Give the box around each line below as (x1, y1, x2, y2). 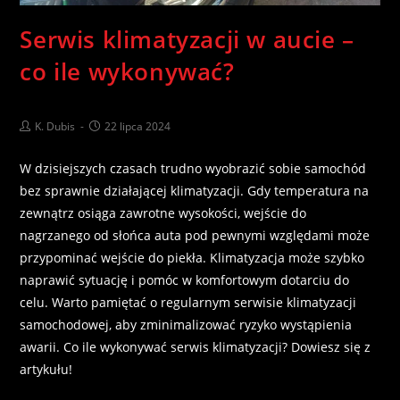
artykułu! (20, 360, 73, 378)
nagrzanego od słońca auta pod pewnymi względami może (20, 226, 371, 244)
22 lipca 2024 (104, 118, 171, 134)
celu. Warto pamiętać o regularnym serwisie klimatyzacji (20, 293, 357, 311)
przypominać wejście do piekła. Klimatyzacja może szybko (20, 248, 365, 266)
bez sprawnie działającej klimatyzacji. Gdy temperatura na (20, 181, 370, 199)
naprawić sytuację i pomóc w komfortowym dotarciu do (20, 271, 350, 288)
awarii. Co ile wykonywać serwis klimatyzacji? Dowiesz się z (20, 337, 371, 355)
